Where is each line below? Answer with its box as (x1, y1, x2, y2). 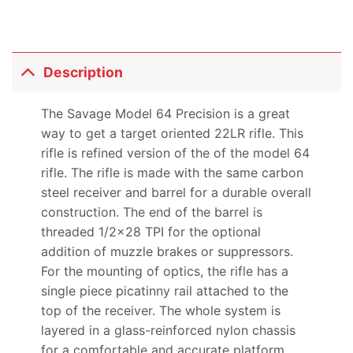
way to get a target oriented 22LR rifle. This (40, 125, 303, 142)
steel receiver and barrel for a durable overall (40, 184, 311, 201)
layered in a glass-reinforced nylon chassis (40, 322, 295, 339)
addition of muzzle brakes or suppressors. (40, 243, 293, 260)
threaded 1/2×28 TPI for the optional (40, 224, 261, 240)
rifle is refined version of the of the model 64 (40, 145, 310, 162)
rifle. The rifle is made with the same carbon (40, 165, 303, 181)
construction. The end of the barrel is (40, 204, 262, 221)
